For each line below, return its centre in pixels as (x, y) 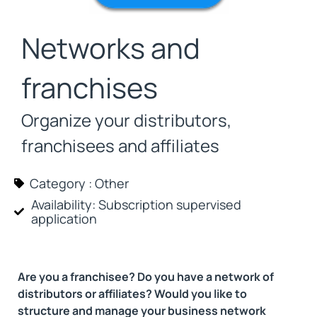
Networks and (111, 48)
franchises (90, 87)
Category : (61, 183)
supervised (209, 204)
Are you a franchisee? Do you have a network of (146, 277)
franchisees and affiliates (120, 145)
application (64, 219)
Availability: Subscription (102, 204)
